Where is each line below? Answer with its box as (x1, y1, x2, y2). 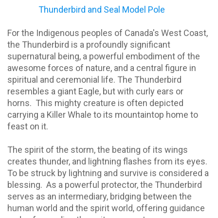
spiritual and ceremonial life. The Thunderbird (7, 74, 182, 85)
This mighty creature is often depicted (36, 98, 183, 109)
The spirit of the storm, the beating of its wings (7, 145, 188, 155)
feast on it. (7, 121, 48, 132)
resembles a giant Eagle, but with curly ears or (7, 86, 183, 97)
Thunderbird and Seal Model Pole (33, 4, 165, 15)
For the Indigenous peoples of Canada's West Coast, (7, 28, 208, 38)
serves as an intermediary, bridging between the (7, 191, 192, 202)
